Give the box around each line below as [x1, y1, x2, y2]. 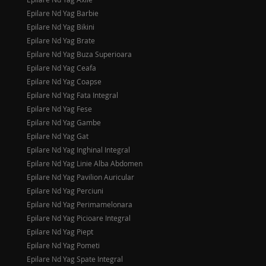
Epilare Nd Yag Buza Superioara [27, 49, 132, 59]
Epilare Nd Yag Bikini [27, 22, 94, 31]
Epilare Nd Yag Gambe [27, 118, 101, 127]
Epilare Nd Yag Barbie [27, 8, 99, 18]
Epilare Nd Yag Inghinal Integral [27, 145, 130, 154]
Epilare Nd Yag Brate [27, 36, 95, 45]
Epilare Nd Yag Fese [27, 104, 92, 113]
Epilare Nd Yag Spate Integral [27, 254, 123, 264]
